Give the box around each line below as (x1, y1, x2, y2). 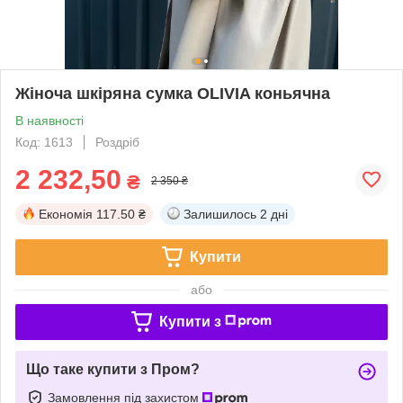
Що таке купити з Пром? (26, 361, 200, 377)
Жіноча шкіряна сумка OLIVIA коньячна (15, 84, 330, 103)
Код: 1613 (15, 134, 73, 149)
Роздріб (95, 134, 139, 149)
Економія (39, 206, 93, 221)
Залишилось (184, 206, 256, 221)
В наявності (15, 112, 84, 128)
